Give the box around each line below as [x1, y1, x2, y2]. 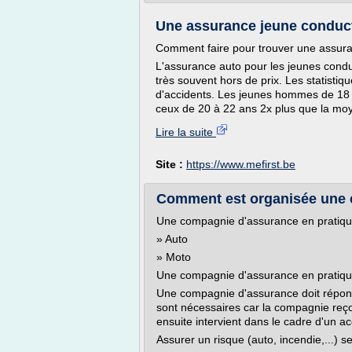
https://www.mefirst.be [186, 158, 295, 170]
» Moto [156, 251, 191, 263]
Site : [156, 158, 186, 170]
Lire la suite [156, 126, 216, 138]
